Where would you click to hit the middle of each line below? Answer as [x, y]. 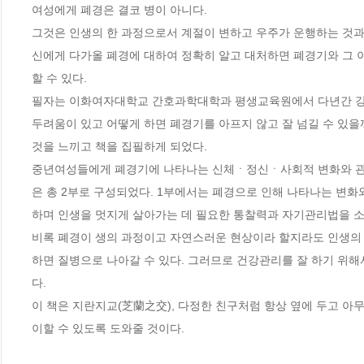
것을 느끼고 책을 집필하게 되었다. [121, 146]
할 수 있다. [59, 78]
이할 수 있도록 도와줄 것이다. [108, 328]
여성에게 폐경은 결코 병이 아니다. [119, 9]
